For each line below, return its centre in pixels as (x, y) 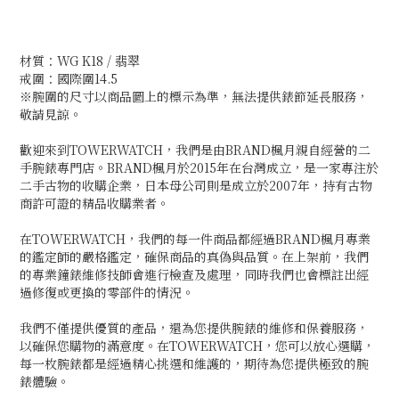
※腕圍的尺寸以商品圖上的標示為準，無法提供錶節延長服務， (194, 96)
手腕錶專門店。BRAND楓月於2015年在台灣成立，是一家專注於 (199, 167)
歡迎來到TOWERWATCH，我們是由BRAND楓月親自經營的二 (195, 150)
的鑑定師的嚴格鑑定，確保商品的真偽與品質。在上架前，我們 (194, 256)
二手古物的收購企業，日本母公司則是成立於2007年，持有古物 (196, 185)
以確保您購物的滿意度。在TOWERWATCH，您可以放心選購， (197, 346)
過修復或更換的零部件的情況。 (107, 292)
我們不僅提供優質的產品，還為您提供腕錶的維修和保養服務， (194, 328)
